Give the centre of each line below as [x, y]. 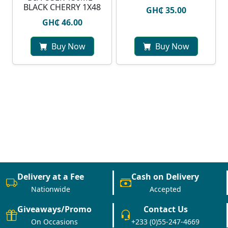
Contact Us [165, 209]
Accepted [165, 189]
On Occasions [54, 222]
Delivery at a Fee [51, 177]
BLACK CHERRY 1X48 [62, 7]
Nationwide [51, 189]
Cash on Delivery [165, 177]
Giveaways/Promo [54, 209]
